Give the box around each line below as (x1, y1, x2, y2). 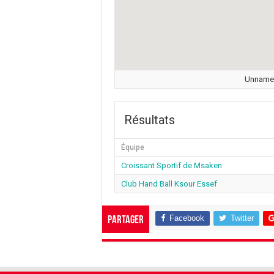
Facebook (169, 213, 204, 223)
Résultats (124, 112, 175, 127)
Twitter (231, 213, 254, 223)
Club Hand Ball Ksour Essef (121, 179, 217, 188)
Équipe (121, 143, 144, 152)
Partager (108, 214, 144, 226)
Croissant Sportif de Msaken (121, 160, 222, 170)
